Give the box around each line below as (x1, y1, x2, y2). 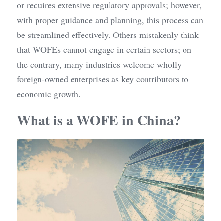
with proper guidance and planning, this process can (17, 14, 203, 26)
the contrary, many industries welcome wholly (17, 58, 182, 70)
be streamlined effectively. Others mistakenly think (17, 29, 199, 40)
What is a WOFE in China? (17, 110, 181, 130)
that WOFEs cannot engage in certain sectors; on (17, 43, 191, 55)
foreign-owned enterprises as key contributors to (17, 73, 188, 85)
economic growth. (17, 88, 81, 100)
